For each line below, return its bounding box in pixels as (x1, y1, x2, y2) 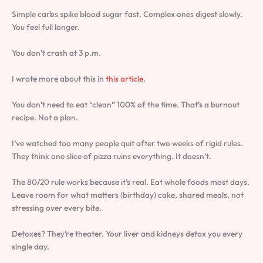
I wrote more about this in (12, 73, 106, 85)
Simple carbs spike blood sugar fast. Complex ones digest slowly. (12, 9, 242, 20)
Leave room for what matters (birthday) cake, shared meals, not (12, 189, 244, 200)
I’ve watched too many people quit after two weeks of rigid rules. (12, 137, 243, 149)
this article (106, 73, 143, 85)
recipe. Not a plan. (12, 112, 78, 123)
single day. (12, 241, 49, 252)
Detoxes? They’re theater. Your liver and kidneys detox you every (12, 228, 242, 239)
